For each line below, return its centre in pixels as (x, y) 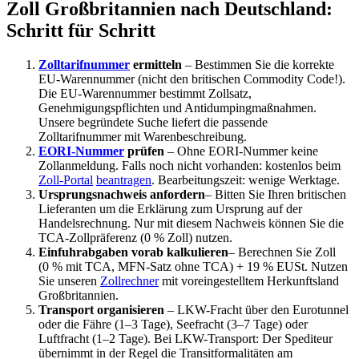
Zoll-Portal (66, 180)
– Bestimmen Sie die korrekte (258, 65)
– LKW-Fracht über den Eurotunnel (256, 310)
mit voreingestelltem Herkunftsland (249, 281)
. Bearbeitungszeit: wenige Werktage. (246, 180)
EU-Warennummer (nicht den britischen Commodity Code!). (192, 79)
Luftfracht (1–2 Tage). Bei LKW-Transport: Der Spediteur (186, 339)
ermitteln (156, 65)
